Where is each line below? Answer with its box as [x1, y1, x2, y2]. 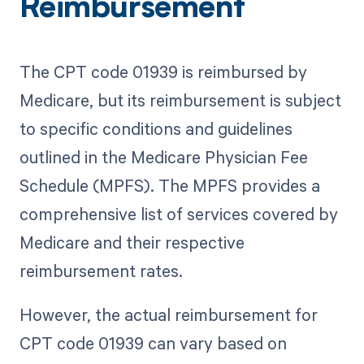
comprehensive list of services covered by [19, 202, 338, 226]
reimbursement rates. [19, 259, 183, 283]
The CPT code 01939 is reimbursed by [19, 60, 307, 84]
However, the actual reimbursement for [19, 303, 318, 327]
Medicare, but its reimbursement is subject [19, 89, 341, 112]
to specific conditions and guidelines [19, 117, 292, 141]
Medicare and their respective [19, 231, 245, 254]
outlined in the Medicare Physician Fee [19, 145, 308, 169]
